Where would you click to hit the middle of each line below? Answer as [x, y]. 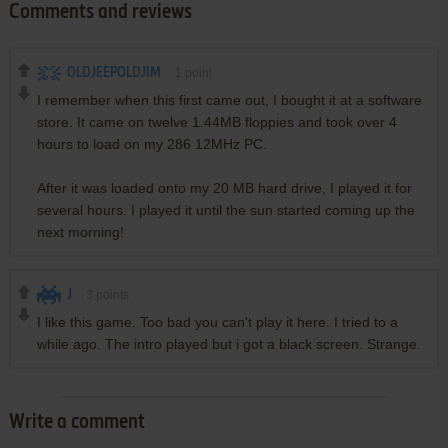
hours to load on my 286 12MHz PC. [151, 143]
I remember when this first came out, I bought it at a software [229, 99]
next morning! [80, 231]
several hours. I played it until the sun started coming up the [225, 209]
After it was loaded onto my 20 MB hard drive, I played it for [224, 187]
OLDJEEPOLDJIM [113, 72]
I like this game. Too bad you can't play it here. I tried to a [217, 321]
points [110, 294]
